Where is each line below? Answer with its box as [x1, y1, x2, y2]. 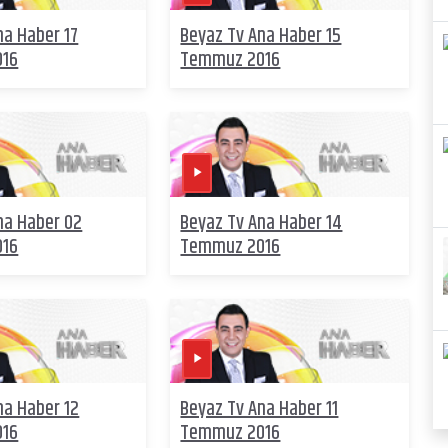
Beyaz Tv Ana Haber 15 [180, 21, 342, 53]
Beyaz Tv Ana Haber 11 [180, 394, 339, 426]
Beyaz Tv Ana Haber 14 [180, 207, 343, 239]
